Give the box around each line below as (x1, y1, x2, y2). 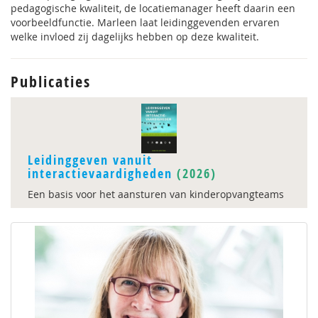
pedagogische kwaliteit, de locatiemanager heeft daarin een (11, 1, 295, 15)
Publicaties (11, 71, 91, 92)
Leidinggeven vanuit (28, 151, 153, 169)
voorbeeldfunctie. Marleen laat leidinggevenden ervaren (11, 16, 280, 29)
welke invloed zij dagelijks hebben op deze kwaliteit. (11, 30, 259, 43)
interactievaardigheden (28, 165, 172, 182)
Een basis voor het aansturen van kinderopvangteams (28, 187, 284, 201)
